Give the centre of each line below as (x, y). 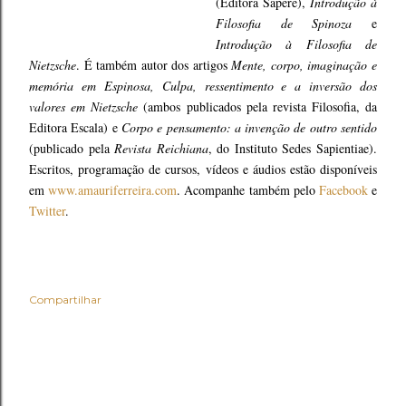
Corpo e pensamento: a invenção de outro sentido (249, 127)
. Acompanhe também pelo (248, 190)
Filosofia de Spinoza (284, 23)
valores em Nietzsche (84, 106)
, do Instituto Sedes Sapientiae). (293, 148)
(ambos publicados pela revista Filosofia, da (257, 106)
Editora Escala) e (75, 127)
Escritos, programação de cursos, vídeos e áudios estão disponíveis (203, 169)
